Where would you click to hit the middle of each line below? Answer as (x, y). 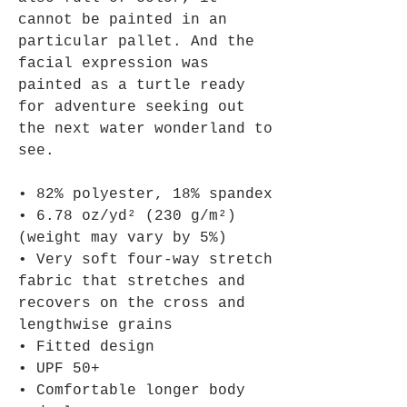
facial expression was (114, 64)
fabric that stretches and (132, 282)
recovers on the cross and (132, 304)
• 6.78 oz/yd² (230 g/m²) (127, 217)
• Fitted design (86, 347)
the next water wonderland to (145, 129)
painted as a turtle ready (132, 86)
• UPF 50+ (59, 369)
